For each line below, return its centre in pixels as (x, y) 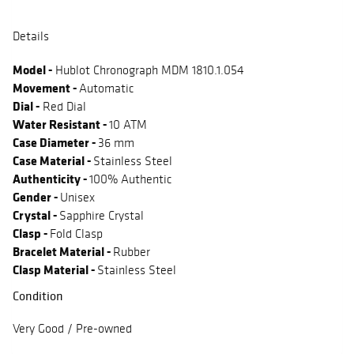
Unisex (77, 198)
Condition (38, 296)
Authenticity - (51, 179)
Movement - (46, 88)
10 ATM (128, 125)
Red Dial (63, 107)
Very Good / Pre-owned (72, 329)
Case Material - (53, 161)
